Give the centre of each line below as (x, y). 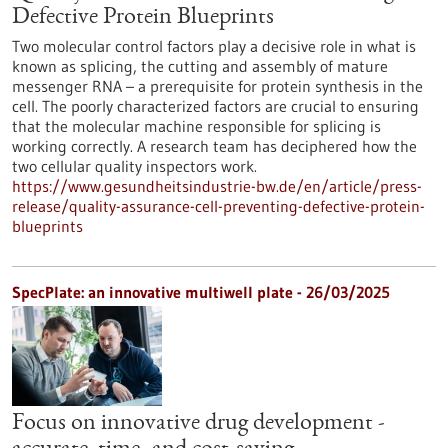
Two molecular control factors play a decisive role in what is (214, 46)
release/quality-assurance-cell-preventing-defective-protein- (218, 206)
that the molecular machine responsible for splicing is (196, 126)
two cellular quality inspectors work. (134, 166)
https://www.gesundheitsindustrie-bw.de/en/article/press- (217, 186)
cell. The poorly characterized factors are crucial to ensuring (215, 106)
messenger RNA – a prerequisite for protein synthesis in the (217, 86)
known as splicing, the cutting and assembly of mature (200, 66)
